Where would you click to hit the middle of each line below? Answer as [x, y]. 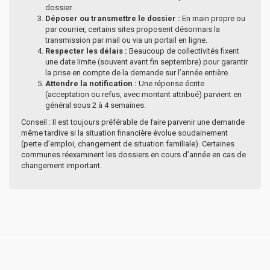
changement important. [61, 165]
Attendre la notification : [91, 83]
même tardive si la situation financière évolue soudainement [124, 133]
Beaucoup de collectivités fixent [183, 51]
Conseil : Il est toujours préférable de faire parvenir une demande [133, 122]
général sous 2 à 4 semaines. [96, 105]
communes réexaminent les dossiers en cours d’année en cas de [133, 154]
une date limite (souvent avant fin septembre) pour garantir [146, 61]
